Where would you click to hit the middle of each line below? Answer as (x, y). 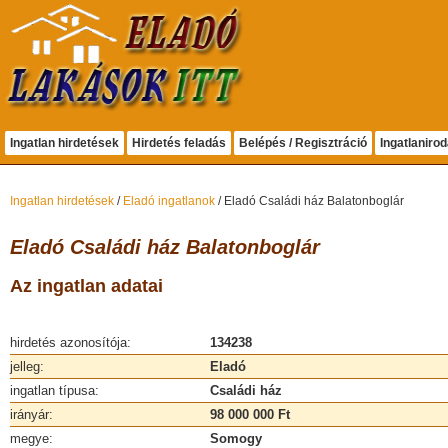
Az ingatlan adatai (86, 286)
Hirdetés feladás (179, 143)
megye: (31, 438)
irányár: (31, 414)
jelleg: (27, 366)
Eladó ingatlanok (169, 201)
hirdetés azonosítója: (70, 342)
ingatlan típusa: (54, 390)
